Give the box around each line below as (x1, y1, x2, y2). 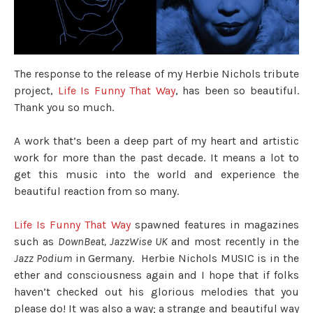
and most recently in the (167, 234, 300, 248)
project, (14, 83, 58, 97)
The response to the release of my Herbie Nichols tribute (14, 66, 299, 80)
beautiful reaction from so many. (14, 184, 179, 198)
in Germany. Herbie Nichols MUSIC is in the (71, 251, 300, 265)
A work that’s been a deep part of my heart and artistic (14, 133, 299, 147)
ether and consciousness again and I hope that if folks (14, 268, 299, 282)
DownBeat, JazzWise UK (57, 234, 168, 248)
